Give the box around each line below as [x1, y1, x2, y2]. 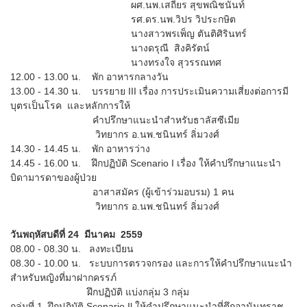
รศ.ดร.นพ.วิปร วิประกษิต [10, 13, 236, 25]
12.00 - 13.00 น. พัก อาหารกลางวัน [10, 71, 169, 82]
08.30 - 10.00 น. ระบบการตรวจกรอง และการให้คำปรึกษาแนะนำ [10, 257, 292, 269]
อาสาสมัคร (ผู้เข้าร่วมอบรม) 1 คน [10, 186, 234, 197]
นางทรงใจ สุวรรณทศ [10, 56, 221, 68]
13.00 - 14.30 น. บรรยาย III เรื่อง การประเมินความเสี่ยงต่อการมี [10, 85, 288, 97]
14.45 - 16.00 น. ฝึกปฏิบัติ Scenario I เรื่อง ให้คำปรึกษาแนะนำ [10, 157, 281, 169]
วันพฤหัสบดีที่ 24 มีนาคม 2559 [10, 228, 143, 240]
